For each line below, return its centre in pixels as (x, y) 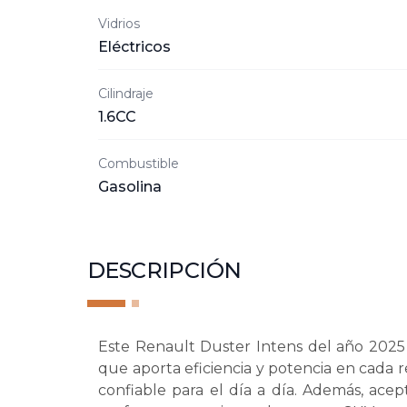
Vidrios (119, 24)
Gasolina (130, 187)
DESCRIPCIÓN (164, 270)
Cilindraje (126, 94)
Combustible (139, 164)
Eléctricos (134, 47)
